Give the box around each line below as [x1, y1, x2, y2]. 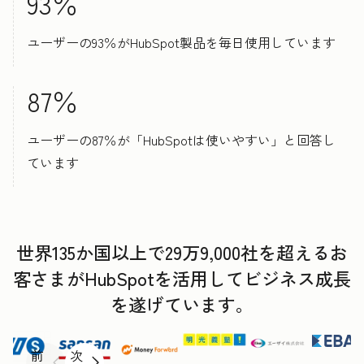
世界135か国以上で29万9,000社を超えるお [16, 238, 348, 265]
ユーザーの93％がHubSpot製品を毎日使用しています [27, 32, 336, 52]
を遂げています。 [110, 290, 253, 317]
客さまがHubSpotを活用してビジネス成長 [13, 264, 351, 291]
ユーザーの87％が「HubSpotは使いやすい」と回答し [27, 129, 336, 149]
